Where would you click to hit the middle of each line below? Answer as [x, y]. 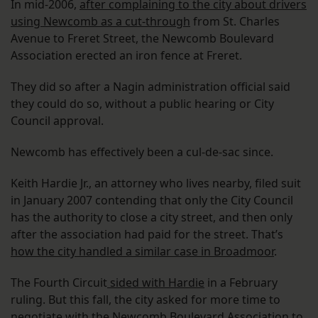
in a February [241, 283]
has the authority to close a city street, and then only [152, 218]
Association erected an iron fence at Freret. [126, 56]
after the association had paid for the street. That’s [147, 235]
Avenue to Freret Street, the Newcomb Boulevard [142, 39]
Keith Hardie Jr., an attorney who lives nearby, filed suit [156, 183]
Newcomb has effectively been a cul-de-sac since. [142, 152]
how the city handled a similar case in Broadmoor [142, 252]
